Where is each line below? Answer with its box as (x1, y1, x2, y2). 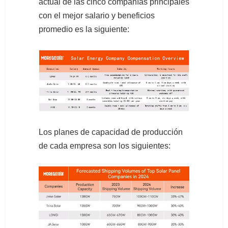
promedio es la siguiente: (39, 25, 129, 34)
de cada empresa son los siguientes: (39, 141, 170, 151)
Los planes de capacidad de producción (39, 128, 183, 137)
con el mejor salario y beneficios (39, 11, 155, 20)
